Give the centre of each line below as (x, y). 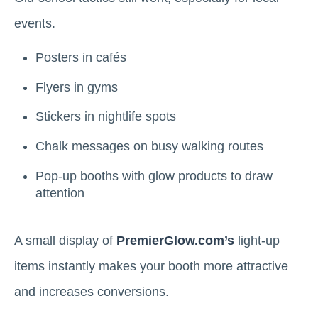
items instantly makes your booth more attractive (151, 267)
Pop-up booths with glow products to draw (154, 176)
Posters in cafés (81, 58)
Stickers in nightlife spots (106, 117)
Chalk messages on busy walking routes (149, 146)
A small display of (65, 241)
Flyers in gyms (77, 87)
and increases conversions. (92, 292)
